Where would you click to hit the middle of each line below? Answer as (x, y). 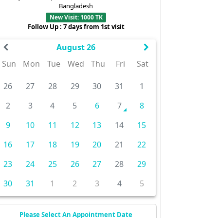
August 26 (76, 47)
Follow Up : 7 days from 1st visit (76, 27)
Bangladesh (76, 6)
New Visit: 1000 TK (76, 17)
